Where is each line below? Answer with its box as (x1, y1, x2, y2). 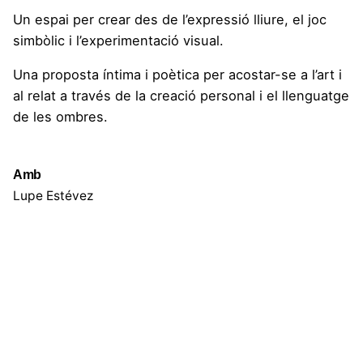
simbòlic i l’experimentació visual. (13, 32, 224, 49)
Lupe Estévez (13, 188, 93, 204)
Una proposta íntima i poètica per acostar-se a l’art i (13, 66, 342, 83)
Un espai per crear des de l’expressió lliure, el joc (13, 11, 327, 28)
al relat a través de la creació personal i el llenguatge (13, 88, 349, 105)
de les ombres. (13, 109, 108, 126)
